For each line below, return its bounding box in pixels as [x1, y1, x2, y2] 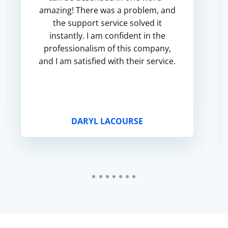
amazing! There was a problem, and [39, 5, 176, 16]
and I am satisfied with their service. [39, 55, 176, 67]
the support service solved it [52, 17, 162, 28]
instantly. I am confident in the [49, 30, 165, 41]
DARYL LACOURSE [71, 116, 144, 127]
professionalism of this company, [43, 43, 171, 54]
